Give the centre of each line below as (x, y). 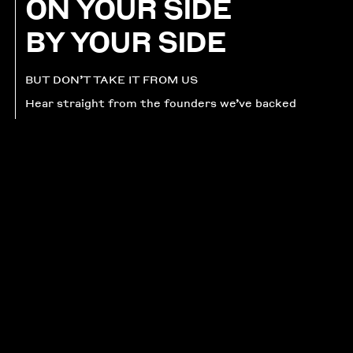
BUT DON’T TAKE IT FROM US (112, 80)
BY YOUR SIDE (126, 41)
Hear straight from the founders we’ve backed (161, 103)
